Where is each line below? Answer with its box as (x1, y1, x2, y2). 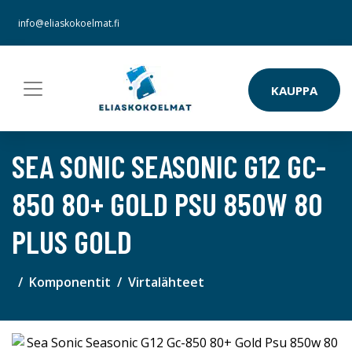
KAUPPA (271, 82, 317, 98)
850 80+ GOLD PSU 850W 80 (12, 185, 323, 222)
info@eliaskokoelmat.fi (18, 16, 119, 30)
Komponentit (29, 273, 111, 291)
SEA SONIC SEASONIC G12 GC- (12, 147, 326, 185)
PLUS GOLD (12, 222, 132, 260)
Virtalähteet (128, 273, 204, 291)
